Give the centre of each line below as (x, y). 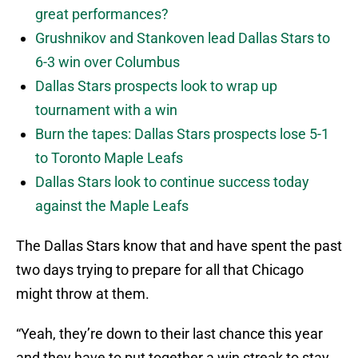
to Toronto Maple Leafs (109, 158)
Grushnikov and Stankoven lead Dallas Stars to (183, 38)
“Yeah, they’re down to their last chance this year (169, 334)
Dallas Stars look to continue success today (172, 182)
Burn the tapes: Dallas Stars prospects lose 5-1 (182, 134)
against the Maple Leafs (112, 206)
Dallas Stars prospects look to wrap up (156, 86)
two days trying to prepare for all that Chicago (160, 270)
